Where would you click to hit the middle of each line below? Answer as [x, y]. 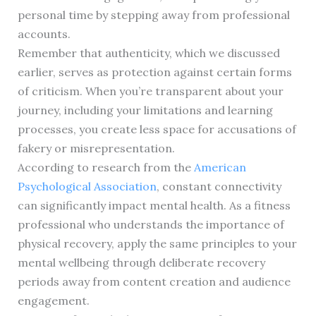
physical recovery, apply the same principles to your [157, 244]
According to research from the [105, 168]
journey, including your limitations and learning [145, 110]
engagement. [53, 301]
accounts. [44, 34]
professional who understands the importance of [151, 225]
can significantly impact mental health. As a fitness [154, 206]
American [220, 168]
